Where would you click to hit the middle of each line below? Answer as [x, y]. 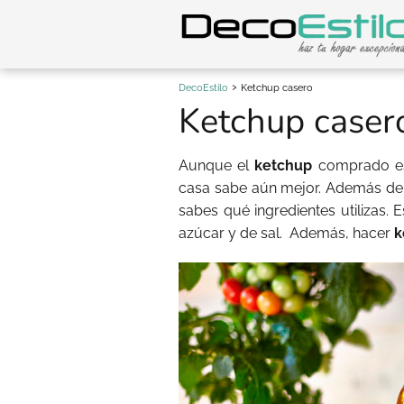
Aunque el [217, 165]
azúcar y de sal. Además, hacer [286, 233]
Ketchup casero [277, 88]
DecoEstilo [203, 88]
